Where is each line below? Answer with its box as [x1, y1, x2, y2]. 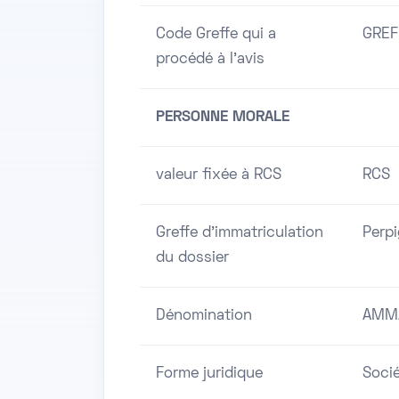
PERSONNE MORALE [156, 110, 289, 126]
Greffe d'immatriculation [156, 226, 323, 241]
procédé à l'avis [156, 53, 265, 68]
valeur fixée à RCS [156, 168, 281, 183]
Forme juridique [156, 367, 263, 382]
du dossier [156, 251, 229, 266]
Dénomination [156, 309, 252, 324]
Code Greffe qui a [156, 28, 276, 43]
